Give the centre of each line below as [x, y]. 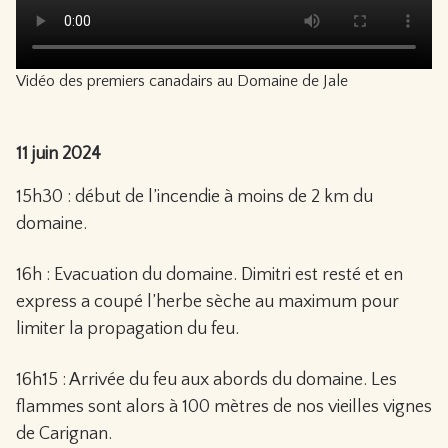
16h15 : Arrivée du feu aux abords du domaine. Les [206, 380]
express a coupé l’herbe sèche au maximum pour [207, 302]
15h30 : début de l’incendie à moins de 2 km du [194, 197]
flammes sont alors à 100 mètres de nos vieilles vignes [224, 407]
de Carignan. [64, 434]
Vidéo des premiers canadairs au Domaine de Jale [182, 81]
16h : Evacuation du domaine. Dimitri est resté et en [209, 275]
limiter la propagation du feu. [127, 329]
